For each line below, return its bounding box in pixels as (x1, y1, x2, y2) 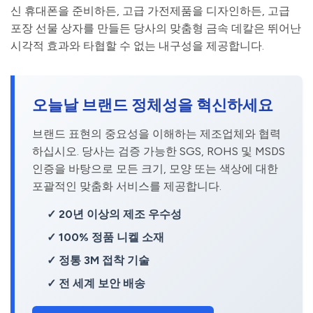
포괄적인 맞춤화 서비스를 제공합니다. (32, 179, 221, 193)
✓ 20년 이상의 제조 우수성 (46, 207, 182, 221)
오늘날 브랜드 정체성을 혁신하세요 (32, 95, 273, 115)
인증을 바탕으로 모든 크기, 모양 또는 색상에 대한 (32, 161, 278, 175)
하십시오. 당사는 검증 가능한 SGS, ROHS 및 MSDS (32, 144, 285, 158)
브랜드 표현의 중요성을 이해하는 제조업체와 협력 (32, 126, 281, 140)
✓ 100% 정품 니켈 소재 (46, 230, 164, 244)
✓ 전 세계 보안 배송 (46, 276, 145, 290)
